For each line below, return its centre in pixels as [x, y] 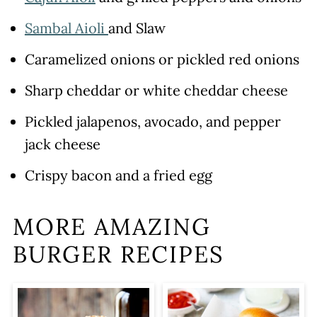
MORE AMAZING [111, 227]
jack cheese [62, 144]
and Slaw [137, 28]
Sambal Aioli [66, 28]
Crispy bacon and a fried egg [118, 175]
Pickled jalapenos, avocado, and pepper [152, 122]
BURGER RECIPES [118, 254]
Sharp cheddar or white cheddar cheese [156, 91]
